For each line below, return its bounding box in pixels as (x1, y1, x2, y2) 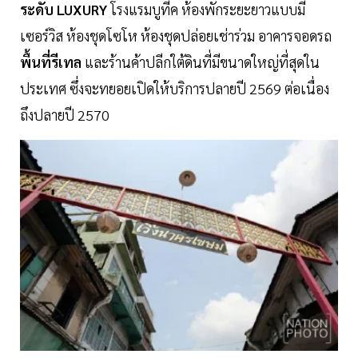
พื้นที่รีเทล (20, 53, 82, 72)
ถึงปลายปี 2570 (20, 105, 109, 125)
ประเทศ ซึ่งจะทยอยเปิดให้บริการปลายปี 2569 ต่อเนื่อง (20, 79, 329, 98)
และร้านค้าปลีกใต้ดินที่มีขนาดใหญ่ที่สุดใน (82, 53, 320, 72)
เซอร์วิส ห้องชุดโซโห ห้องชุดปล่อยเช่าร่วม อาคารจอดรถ (20, 26, 332, 46)
